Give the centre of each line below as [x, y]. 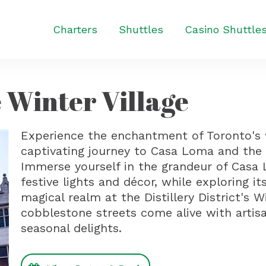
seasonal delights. [71, 228]
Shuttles [141, 29]
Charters [75, 29]
